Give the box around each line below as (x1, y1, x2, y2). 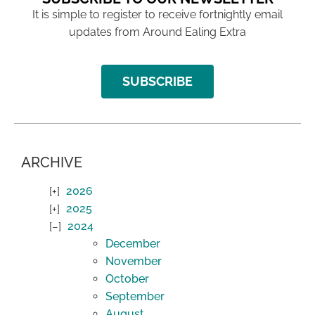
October (105, 272, 149, 286)
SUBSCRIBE (122, 74, 193, 89)
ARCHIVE (21, 154, 82, 172)
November (105, 255, 162, 269)
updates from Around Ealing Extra (69, 25, 246, 39)
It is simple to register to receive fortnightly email (32, 7, 283, 21)
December (105, 237, 160, 251)
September (105, 290, 165, 304)
